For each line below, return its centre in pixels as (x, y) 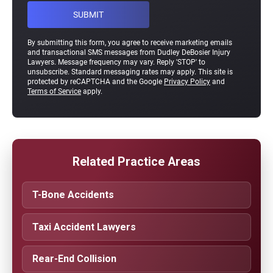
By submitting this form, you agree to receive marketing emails (130, 43)
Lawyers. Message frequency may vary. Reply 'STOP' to (116, 62)
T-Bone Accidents (73, 195)
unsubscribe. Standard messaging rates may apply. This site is (130, 72)
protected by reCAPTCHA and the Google (96, 82)
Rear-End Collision (74, 258)
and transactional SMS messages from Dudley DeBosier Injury (129, 52)
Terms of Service (54, 91)
